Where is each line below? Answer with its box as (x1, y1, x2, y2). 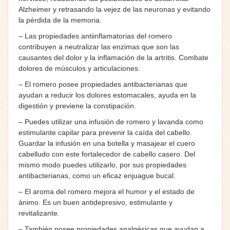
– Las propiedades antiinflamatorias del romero (18, 31, 172, 40)
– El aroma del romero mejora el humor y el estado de (18, 187, 195, 196)
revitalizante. (18, 208, 60, 217)
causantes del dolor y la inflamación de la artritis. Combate (18, 53, 208, 62)
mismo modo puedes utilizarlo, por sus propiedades (18, 160, 186, 169)
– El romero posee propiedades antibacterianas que (18, 80, 187, 88)
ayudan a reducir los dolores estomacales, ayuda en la (18, 90, 196, 99)
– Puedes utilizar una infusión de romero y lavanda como (18, 117, 203, 126)
